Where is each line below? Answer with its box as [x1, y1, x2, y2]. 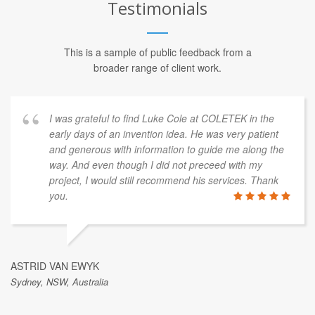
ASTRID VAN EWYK [11, 258, 99, 273]
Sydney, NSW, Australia [11, 274, 108, 288]
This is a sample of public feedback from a [63, 44, 252, 59]
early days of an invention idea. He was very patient [49, 126, 278, 141]
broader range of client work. [94, 60, 221, 75]
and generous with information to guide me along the [49, 141, 284, 156]
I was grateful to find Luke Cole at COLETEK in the [49, 110, 274, 125]
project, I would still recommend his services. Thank [49, 172, 278, 187]
